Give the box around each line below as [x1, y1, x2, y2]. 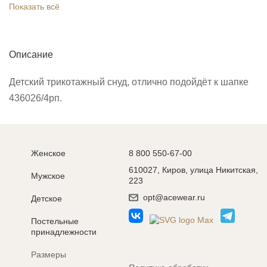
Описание [9, 49, 53, 60]
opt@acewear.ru [142, 193, 205, 202]
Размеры [31, 250, 66, 259]
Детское [31, 194, 62, 203]
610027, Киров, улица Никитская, [128, 165, 258, 175]
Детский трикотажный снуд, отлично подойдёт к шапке [9, 76, 249, 87]
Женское [31, 148, 66, 158]
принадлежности [31, 227, 97, 237]
